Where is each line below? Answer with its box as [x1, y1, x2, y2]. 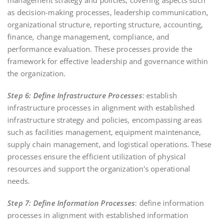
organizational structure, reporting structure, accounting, [7, 19, 203, 29]
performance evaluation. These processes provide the [7, 44, 193, 54]
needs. [7, 175, 30, 186]
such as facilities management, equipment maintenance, [7, 127, 201, 137]
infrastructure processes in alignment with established [7, 102, 195, 112]
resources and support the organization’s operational [7, 163, 191, 174]
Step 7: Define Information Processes [7, 197, 135, 208]
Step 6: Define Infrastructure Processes [7, 90, 142, 100]
